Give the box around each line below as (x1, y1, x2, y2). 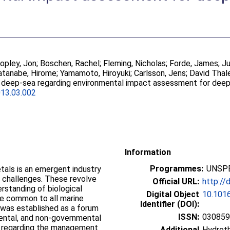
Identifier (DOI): (140, 199, 199, 209)
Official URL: (152, 177, 199, 186)
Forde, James (169, 59, 219, 68)
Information (125, 147, 171, 157)
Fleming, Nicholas (103, 59, 166, 68)
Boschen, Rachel (40, 59, 100, 68)
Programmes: (150, 164, 203, 174)
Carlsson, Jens (134, 68, 186, 78)
